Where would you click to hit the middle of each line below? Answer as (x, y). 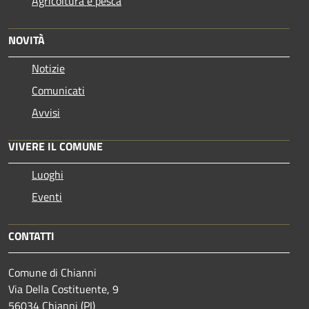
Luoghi (48, 174)
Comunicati (58, 90)
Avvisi (46, 112)
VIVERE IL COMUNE (56, 146)
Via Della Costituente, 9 (63, 289)
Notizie (48, 68)
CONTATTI (31, 236)
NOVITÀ (27, 40)
